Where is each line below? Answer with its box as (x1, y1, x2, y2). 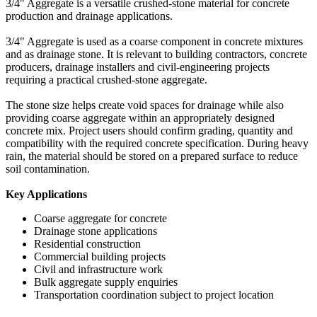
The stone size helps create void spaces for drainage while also (6, 99, 284, 112)
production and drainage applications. (6, 10, 173, 23)
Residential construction (34, 238, 141, 250)
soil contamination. (6, 163, 90, 175)
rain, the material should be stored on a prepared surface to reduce (6, 150, 298, 163)
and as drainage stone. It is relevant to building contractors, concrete (6, 48, 307, 61)
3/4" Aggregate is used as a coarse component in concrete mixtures (6, 35, 303, 48)
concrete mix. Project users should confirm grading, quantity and (6, 125, 293, 137)
